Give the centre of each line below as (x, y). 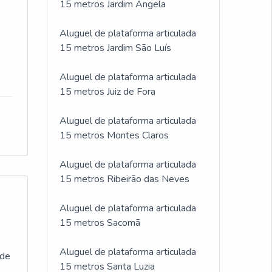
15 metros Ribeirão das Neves (124, 179)
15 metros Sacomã (100, 223)
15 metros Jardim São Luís (115, 48)
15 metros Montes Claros (114, 135)
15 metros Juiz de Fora (107, 92)
